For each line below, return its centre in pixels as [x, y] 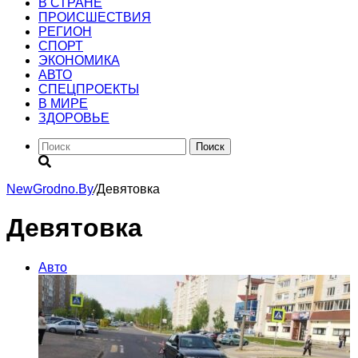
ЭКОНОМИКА [79, 60]
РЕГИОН [65, 32]
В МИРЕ [63, 103]
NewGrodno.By [50, 189]
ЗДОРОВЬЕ [74, 118]
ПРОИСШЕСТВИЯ [95, 17]
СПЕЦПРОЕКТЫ [89, 89]
